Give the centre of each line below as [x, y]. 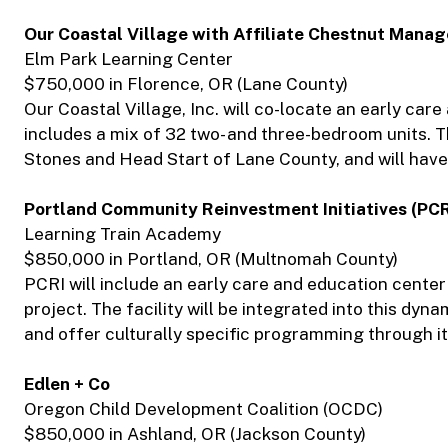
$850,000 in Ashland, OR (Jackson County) [195, 434]
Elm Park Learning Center [128, 59]
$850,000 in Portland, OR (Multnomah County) [211, 259]
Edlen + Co [67, 384]
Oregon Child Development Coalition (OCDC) [203, 409]
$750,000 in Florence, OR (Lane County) [186, 84]
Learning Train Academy [122, 234]
